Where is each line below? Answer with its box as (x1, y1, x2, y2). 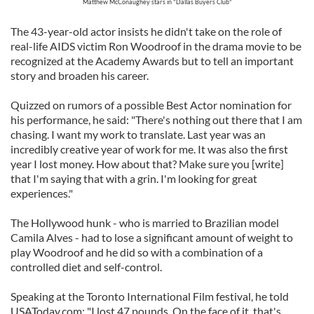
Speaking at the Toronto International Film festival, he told (11, 289, 289, 303)
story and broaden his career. (11, 69, 149, 82)
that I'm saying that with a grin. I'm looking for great (11, 172, 257, 185)
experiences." (11, 186, 73, 200)
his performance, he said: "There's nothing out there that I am (11, 113, 302, 126)
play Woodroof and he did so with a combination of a (11, 245, 263, 259)
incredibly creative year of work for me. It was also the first (11, 142, 288, 156)
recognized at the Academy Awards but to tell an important (11, 54, 294, 67)
